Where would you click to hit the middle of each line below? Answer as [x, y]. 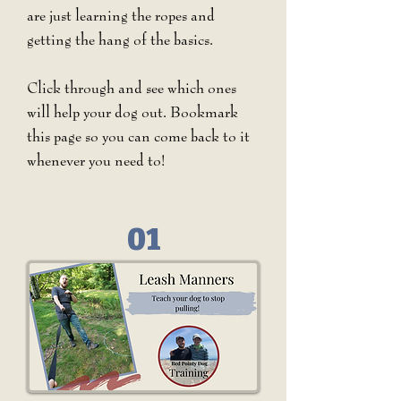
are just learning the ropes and [121, 16]
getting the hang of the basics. [122, 40]
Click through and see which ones [132, 88]
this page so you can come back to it [138, 137]
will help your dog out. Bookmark [132, 112]
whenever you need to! [96, 161]
